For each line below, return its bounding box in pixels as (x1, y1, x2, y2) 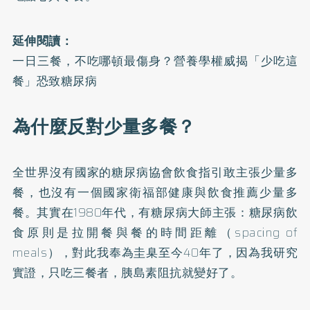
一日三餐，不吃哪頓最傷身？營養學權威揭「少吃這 (12, 52, 298, 70)
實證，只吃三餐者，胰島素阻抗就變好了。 (12, 264, 243, 282)
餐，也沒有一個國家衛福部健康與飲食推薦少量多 (12, 183, 298, 201)
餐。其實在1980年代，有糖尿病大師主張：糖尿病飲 (12, 203, 298, 221)
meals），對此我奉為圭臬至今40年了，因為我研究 (12, 244, 298, 262)
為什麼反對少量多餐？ (12, 112, 196, 141)
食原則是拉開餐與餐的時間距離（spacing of (12, 224, 298, 241)
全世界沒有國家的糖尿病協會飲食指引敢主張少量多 (12, 163, 298, 181)
